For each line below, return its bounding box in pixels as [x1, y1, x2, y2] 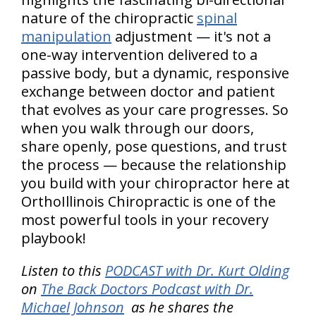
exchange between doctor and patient [21, 82, 275, 102]
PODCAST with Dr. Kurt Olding [105, 261, 289, 281]
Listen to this [21, 261, 105, 281]
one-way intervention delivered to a [21, 45, 257, 65]
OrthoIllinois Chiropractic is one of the [21, 192, 276, 212]
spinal [197, 8, 237, 28]
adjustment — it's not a [111, 27, 271, 47]
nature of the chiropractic [21, 8, 197, 28]
